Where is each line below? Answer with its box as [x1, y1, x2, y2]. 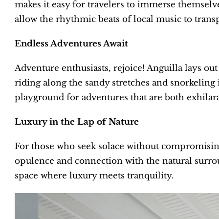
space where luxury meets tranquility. [15, 171, 174, 181]
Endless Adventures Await [15, 39, 128, 49]
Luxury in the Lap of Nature [15, 117, 139, 128]
